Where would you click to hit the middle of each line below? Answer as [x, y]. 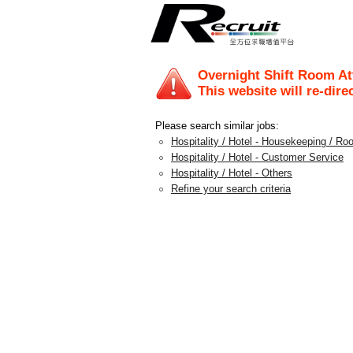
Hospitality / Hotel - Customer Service [257, 157]
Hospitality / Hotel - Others [232, 173]
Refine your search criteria [231, 189]
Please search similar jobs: [217, 126]
